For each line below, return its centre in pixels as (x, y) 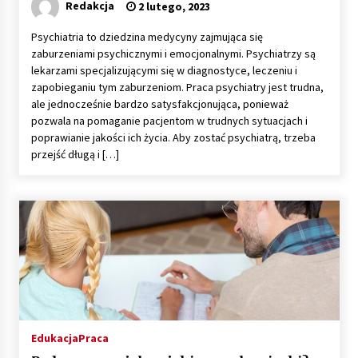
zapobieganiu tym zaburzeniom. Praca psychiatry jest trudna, (177, 87)
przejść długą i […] (75, 154)
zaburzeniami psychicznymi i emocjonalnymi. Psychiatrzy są (173, 53)
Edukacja (54, 338)
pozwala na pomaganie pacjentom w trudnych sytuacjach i (169, 120)
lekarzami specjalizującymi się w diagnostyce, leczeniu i (164, 70)
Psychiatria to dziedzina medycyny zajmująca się (147, 36)
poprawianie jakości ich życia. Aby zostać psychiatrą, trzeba (173, 137)
